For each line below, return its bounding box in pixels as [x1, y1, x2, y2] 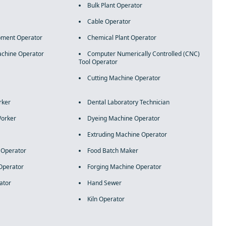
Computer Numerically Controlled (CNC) [87, 49, 200, 58]
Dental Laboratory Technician [87, 98, 169, 106]
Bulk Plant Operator [87, 1, 142, 10]
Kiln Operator [87, 195, 125, 203]
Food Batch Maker [87, 146, 138, 155]
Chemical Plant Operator [87, 33, 156, 42]
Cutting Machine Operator [87, 74, 160, 82]
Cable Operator [87, 17, 131, 26]
